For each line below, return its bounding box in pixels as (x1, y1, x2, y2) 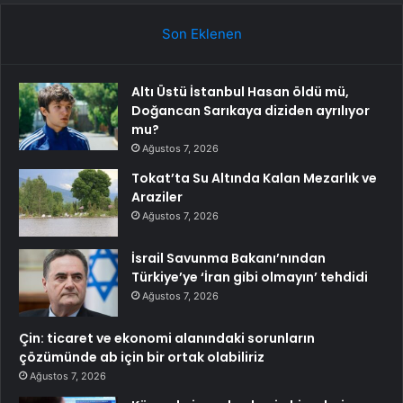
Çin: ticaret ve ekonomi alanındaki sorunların (19, 329, 315, 348)
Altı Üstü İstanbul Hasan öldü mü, (131, 83, 349, 102)
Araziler (131, 188, 183, 207)
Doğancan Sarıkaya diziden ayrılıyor (131, 102, 370, 121)
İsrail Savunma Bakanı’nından (131, 249, 326, 268)
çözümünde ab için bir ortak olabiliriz (19, 348, 264, 367)
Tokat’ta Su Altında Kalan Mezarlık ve (131, 169, 377, 188)
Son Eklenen (161, 25, 242, 43)
